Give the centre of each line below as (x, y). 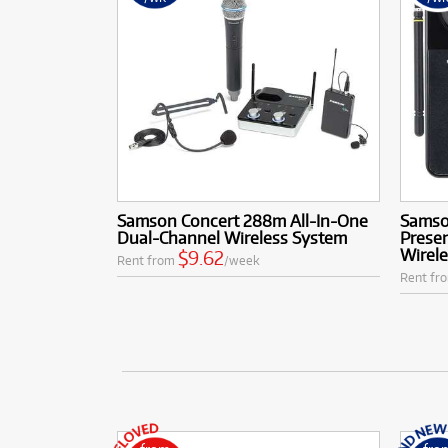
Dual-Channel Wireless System (232, 237)
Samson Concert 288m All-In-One (242, 220)
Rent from (147, 259)
